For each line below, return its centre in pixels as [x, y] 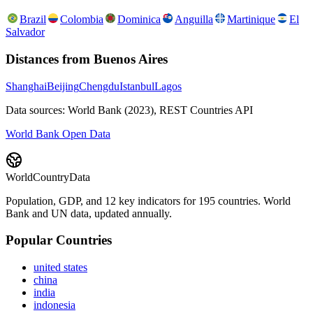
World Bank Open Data [58, 133]
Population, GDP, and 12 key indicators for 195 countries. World [148, 201]
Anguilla [194, 20]
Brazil [33, 20]
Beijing [63, 86]
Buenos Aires [131, 59]
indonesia [54, 305]
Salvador [25, 32]
